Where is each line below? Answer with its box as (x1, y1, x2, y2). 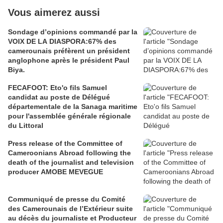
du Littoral (8, 121, 43, 130)
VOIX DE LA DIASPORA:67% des (8, 37, 116, 46)
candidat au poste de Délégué (8, 93, 110, 102)
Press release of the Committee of (8, 139, 55, 148)
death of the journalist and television (8, 158, 134, 167)
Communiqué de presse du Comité (8, 195, 91, 204)
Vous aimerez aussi (8, 7, 100, 18)
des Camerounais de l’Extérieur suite (8, 205, 116, 213)
